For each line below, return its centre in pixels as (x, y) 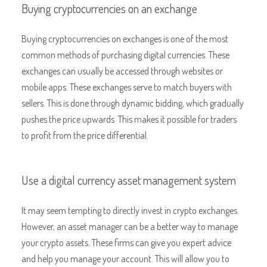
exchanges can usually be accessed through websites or (122, 70)
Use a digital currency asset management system (128, 180)
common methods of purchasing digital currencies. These (125, 54)
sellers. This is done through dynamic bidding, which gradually (132, 103)
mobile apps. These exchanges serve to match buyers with (126, 86)
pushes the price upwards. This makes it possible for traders (129, 119)
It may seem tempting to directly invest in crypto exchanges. (130, 210)
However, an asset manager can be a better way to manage (129, 226)
